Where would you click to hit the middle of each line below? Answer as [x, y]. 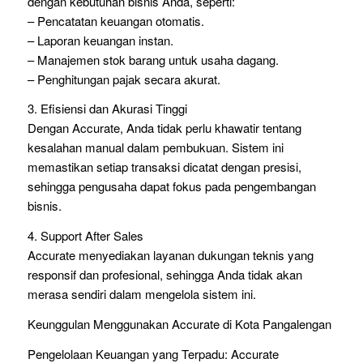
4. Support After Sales [85, 235]
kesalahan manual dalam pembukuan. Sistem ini [155, 147]
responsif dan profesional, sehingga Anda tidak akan [164, 274]
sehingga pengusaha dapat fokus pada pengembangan [171, 186]
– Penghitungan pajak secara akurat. [124, 79]
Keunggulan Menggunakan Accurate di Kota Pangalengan [179, 323]
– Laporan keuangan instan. [100, 40]
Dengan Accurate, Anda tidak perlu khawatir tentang [164, 128]
